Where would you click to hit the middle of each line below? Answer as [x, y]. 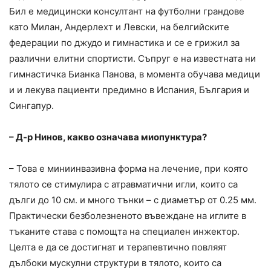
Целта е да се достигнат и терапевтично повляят [118, 247]
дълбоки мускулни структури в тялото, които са [115, 263]
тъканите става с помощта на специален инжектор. [124, 231]
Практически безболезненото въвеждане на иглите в [128, 215]
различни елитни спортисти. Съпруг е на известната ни [132, 58]
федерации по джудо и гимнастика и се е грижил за [124, 42]
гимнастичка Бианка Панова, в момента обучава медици [135, 74]
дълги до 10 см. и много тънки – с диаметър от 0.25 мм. [133, 200]
